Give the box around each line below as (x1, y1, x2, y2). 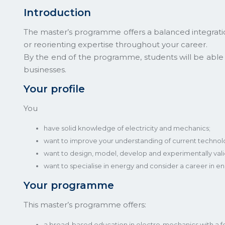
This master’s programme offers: (24, 199, 146, 209)
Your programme (24, 179, 114, 191)
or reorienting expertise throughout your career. (24, 39, 207, 49)
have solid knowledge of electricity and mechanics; (44, 124, 210, 132)
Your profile (24, 82, 85, 95)
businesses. (24, 64, 66, 74)
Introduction (24, 6, 91, 19)
